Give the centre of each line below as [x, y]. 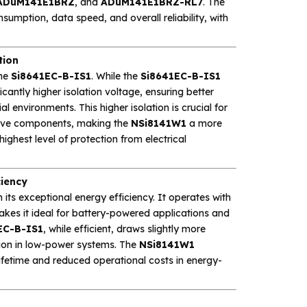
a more [204, 123]
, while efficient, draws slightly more [124, 229]
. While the [115, 76]
